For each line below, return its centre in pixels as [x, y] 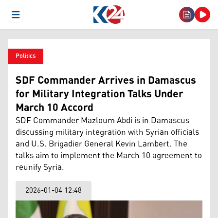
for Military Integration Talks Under [100, 94]
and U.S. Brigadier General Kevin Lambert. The [101, 144]
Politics [26, 56]
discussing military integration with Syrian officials [107, 132]
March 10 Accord [54, 108]
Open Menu [33, 18]
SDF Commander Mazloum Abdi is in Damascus [102, 121]
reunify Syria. [40, 167]
